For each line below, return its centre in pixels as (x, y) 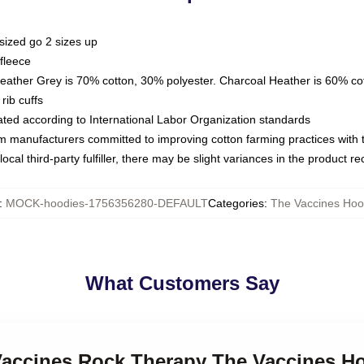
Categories (236, 203)
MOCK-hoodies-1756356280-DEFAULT (106, 203)
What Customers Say (182, 283)
